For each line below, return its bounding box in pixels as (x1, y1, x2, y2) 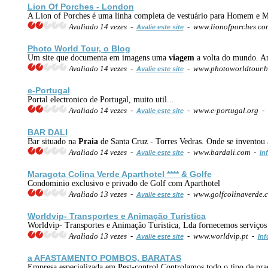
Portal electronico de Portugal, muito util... (27, 95, 174, 104)
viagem (168, 53, 194, 62)
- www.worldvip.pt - (183, 231, 258, 240)
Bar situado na (27, 136, 78, 146)
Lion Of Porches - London (27, 1, 134, 11)
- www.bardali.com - (183, 147, 260, 157)
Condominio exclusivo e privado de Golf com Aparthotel (27, 178, 220, 188)
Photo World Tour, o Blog (27, 43, 130, 53)
